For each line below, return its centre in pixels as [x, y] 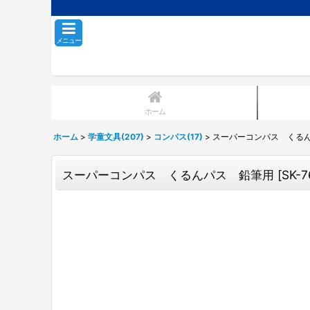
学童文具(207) [116, 137]
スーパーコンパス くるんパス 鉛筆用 [168, 175]
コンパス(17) [178, 137]
